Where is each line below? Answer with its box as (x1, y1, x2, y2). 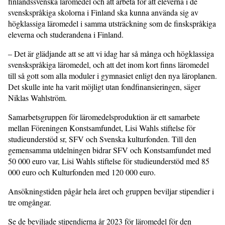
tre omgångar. (8, 197, 56, 208)
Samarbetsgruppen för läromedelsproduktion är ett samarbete (8, 111, 200, 123)
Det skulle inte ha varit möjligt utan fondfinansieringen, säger (8, 81, 200, 92)
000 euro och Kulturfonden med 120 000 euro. (8, 167, 161, 178)
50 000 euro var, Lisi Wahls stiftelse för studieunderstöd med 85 (8, 156, 209, 167)
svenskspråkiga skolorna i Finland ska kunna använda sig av (8, 7, 198, 18)
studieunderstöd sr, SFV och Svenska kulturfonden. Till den (8, 134, 196, 145)
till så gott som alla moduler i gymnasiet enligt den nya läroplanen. (8, 70, 217, 81)
